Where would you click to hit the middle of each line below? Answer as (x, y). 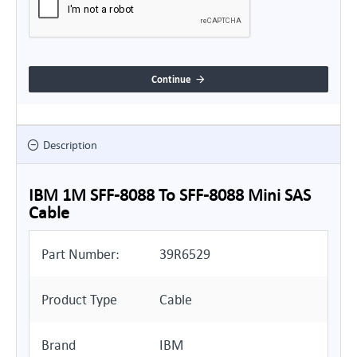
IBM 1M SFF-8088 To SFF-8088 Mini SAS (170, 194)
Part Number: (80, 254)
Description (70, 145)
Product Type (79, 299)
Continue (171, 79)
